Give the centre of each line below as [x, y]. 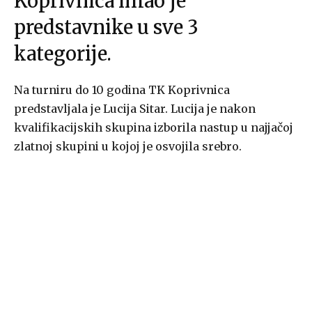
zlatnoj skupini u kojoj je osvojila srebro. [128, 147]
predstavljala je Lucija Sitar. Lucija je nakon [135, 109]
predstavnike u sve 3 [106, 28]
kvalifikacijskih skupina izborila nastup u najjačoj [154, 128]
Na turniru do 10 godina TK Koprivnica [122, 90]
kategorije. [63, 54]
